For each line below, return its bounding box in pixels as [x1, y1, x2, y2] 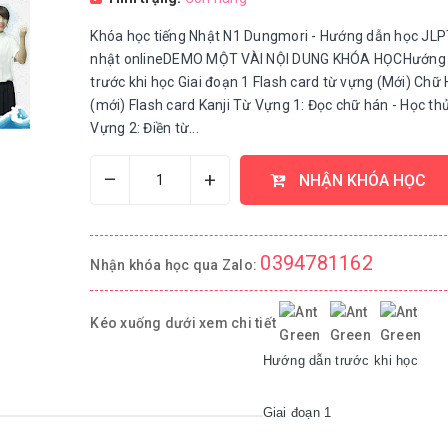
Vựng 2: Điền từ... [90, 120, 199, 136]
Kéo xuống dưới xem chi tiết [90, 314, 280, 331]
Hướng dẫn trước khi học [262, 353, 418, 368]
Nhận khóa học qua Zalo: [90, 257, 261, 273]
